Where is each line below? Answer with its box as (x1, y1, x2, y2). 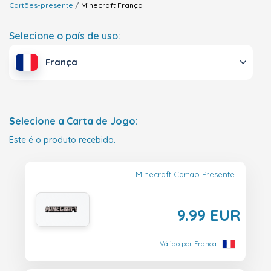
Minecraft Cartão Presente (135, 169, 235, 180)
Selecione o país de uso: (9, 30, 120, 42)
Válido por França (160, 240, 217, 249)
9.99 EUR (177, 205, 241, 225)
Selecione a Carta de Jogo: (9, 115, 138, 128)
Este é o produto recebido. (9, 134, 116, 146)
